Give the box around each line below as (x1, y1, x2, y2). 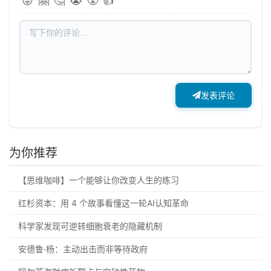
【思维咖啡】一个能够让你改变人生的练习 (18, 174, 179, 185)
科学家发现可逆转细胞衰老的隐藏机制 (18, 220, 162, 231)
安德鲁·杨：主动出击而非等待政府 (18, 243, 148, 254)
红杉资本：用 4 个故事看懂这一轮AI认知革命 (18, 197, 189, 208)
